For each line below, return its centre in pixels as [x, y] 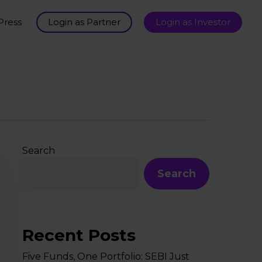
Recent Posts [79, 235]
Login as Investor [193, 22]
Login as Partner [84, 22]
